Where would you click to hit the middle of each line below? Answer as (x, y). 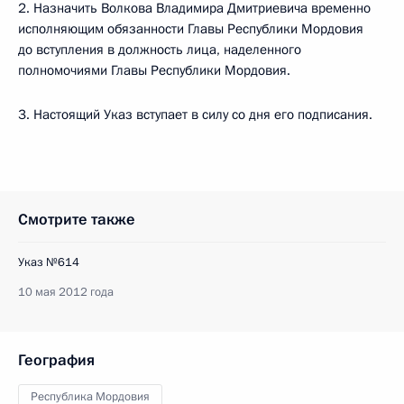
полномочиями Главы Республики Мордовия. (154, 70)
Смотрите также (77, 220)
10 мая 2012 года (66, 292)
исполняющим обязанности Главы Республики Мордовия (191, 29)
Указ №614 (49, 262)
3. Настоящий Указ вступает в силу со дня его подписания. (195, 115)
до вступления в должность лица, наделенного (160, 50)
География (56, 360)
